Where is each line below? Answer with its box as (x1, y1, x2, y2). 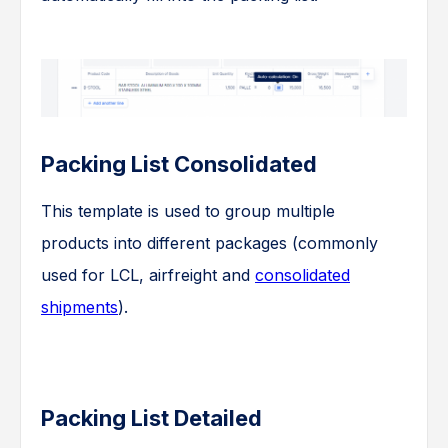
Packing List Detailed (41, 404, 262, 431)
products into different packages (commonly (41, 232, 378, 253)
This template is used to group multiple (41, 200, 335, 221)
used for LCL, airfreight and (41, 264, 255, 285)
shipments (41, 296, 118, 317)
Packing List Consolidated (41, 150, 317, 177)
